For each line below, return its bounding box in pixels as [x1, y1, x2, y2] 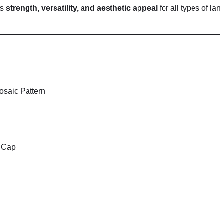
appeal [133, 4, 158, 13]
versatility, [41, 4, 81, 13]
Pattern [20, 87, 45, 96]
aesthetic [97, 4, 133, 13]
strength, [6, 4, 41, 13]
